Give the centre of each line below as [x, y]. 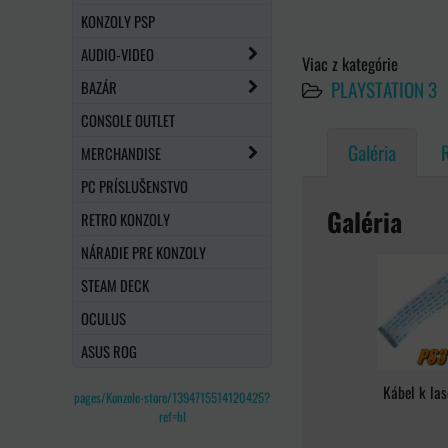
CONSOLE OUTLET [128, 119]
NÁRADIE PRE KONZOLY [143, 251]
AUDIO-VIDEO [117, 53]
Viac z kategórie [350, 63]
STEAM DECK [115, 284]
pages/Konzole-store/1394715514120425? [172, 397]
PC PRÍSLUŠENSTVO [134, 185]
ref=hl [172, 416]
